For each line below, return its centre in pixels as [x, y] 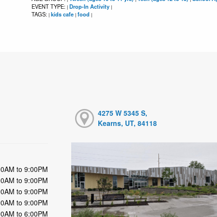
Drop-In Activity [89, 7]
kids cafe [62, 14]
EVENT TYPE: [49, 7]
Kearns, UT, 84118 [127, 123]
